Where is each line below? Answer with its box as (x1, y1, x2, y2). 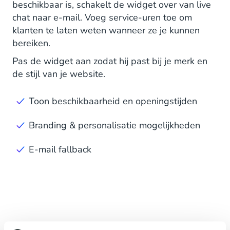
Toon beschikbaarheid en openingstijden (29, 94, 197, 107)
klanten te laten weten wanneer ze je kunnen (12, 24, 200, 36)
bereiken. (12, 36, 50, 49)
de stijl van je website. (12, 67, 105, 80)
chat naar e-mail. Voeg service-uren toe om (12, 11, 192, 24)
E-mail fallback (29, 143, 91, 156)
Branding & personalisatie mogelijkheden (29, 119, 200, 131)
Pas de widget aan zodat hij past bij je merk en (12, 54, 207, 67)
